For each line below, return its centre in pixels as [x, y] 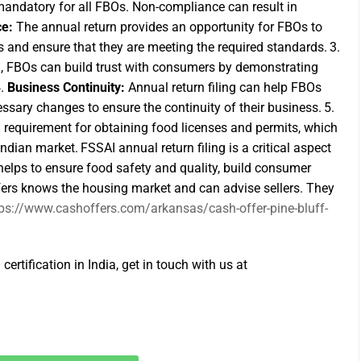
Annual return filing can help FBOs [223, 87]
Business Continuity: [66, 87]
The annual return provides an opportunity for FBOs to [168, 27]
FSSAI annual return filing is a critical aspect [206, 148]
